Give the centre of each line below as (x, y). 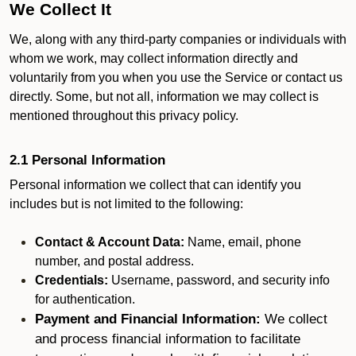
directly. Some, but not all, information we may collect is (164, 97)
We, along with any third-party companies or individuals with (178, 39)
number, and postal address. (114, 261)
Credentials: (72, 280)
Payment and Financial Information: (150, 319)
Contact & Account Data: (110, 242)
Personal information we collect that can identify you (155, 185)
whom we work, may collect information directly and (154, 58)
